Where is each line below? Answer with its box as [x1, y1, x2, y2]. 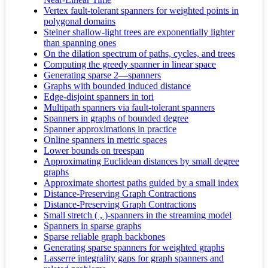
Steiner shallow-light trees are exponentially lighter [44, 27, 234, 38]
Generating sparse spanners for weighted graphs [44, 242, 224, 253]
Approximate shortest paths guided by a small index [44, 178, 239, 188]
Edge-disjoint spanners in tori [44, 92, 154, 102]
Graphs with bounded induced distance [44, 81, 191, 92]
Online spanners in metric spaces [44, 135, 167, 145]
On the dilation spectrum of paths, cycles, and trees [44, 48, 235, 59]
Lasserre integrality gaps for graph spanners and [44, 253, 224, 264]
